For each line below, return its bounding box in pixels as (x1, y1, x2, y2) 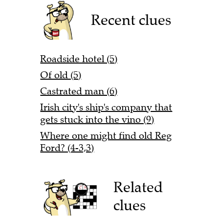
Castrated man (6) (40, 85, 118, 98)
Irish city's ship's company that (40, 101, 173, 114)
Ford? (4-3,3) (40, 142, 94, 154)
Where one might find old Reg (40, 130, 172, 142)
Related (113, 177, 163, 196)
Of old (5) (40, 69, 82, 82)
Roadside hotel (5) (40, 53, 118, 66)
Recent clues (91, 11, 172, 29)
